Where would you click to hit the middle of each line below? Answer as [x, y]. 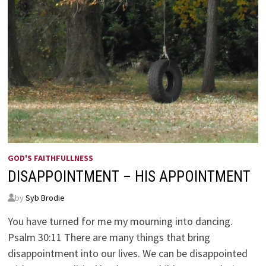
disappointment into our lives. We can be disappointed [127, 253]
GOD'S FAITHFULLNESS [50, 158]
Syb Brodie [45, 197]
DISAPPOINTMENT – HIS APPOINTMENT [129, 176]
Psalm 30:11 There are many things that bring [109, 237]
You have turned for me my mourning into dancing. [120, 221]
